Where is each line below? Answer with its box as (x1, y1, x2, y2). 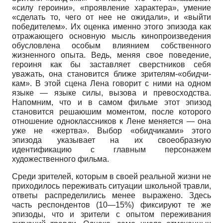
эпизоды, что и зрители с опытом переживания (12, 210, 211, 219)
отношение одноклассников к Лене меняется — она (12, 116, 211, 125)
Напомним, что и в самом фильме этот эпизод (12, 98, 211, 107)
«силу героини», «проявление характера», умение (12, 3, 211, 12)
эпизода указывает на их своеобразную (12, 135, 211, 144)
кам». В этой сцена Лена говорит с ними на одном (12, 79, 211, 88)
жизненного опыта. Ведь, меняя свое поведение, (12, 50, 211, 59)
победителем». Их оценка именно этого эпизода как (12, 22, 211, 31)
